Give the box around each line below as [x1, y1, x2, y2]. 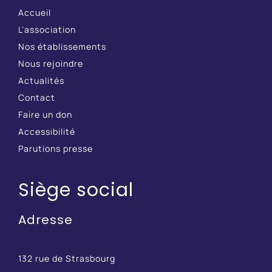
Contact [18, 92, 55, 104]
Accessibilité [18, 126, 75, 138]
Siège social [18, 177, 134, 203]
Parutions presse [18, 143, 93, 155]
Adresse [18, 211, 73, 229]
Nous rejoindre [18, 58, 83, 70]
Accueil [18, 7, 51, 19]
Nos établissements [18, 41, 106, 53]
